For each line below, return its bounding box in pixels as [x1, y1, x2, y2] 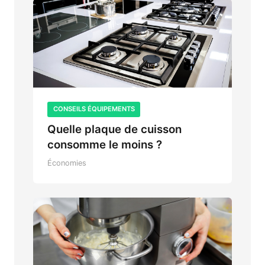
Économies [47, 159, 86, 168]
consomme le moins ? [47, 138, 162, 152]
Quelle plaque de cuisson [47, 122, 182, 137]
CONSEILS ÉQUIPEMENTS [53, 105, 135, 114]
